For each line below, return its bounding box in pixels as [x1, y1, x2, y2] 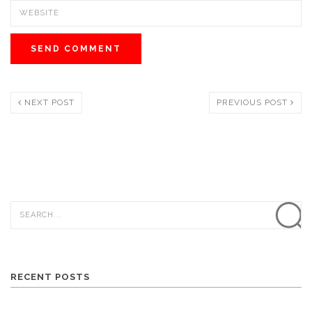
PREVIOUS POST [217, 97, 290, 107]
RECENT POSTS [10, 271, 90, 282]
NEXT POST [22, 97, 75, 107]
